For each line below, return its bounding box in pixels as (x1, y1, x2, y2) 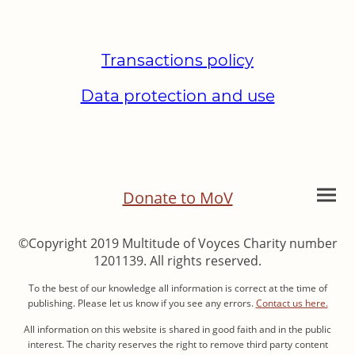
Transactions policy (101, 51, 254, 71)
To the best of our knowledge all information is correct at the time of (28, 281, 327, 296)
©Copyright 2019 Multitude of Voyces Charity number (17, 234, 338, 252)
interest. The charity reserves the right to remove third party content (27, 338, 328, 352)
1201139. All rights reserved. (94, 251, 261, 269)
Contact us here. (255, 296, 328, 311)
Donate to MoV (122, 186, 233, 208)
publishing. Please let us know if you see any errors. (27, 296, 256, 311)
